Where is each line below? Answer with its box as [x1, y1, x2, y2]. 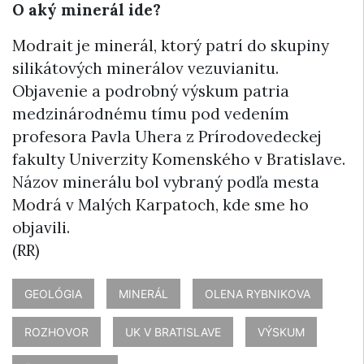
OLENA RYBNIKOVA [205, 286, 310, 301]
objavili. [12, 217, 70, 237]
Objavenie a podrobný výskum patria [12, 80, 289, 101]
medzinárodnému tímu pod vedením [12, 103, 289, 123]
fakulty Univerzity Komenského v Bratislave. [12, 149, 345, 169]
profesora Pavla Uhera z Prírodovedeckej [12, 126, 322, 146]
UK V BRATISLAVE [125, 324, 221, 339]
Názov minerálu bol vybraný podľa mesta [12, 171, 319, 192]
